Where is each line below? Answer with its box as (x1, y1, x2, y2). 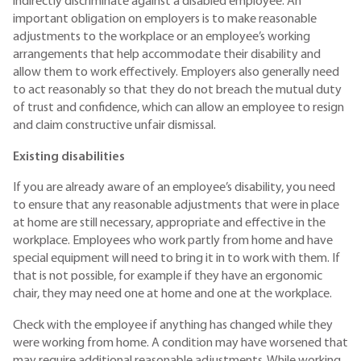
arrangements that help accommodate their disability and (13, 48, 321, 62)
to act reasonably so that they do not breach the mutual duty (13, 84, 342, 98)
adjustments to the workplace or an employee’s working (13, 31, 310, 44)
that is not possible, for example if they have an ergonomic (13, 270, 322, 284)
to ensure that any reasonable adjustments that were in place (13, 199, 339, 213)
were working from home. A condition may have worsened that (13, 337, 348, 351)
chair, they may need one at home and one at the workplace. (13, 288, 332, 301)
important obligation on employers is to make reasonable (13, 13, 317, 27)
